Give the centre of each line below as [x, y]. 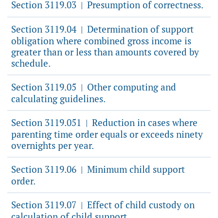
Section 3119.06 [45, 169]
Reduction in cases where [144, 122]
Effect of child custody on [140, 205]
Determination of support [139, 29]
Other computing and [130, 87]
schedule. [31, 63]
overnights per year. [53, 145]
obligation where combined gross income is [101, 41]
